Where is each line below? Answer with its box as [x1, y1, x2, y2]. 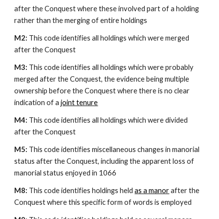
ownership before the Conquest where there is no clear [14, 87, 190, 95]
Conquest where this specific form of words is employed [14, 198, 192, 206]
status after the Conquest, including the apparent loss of [14, 157, 195, 165]
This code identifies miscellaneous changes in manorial [29, 145, 200, 153]
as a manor [134, 186, 170, 195]
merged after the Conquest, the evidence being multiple [14, 75, 190, 83]
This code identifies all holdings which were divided [29, 116, 188, 124]
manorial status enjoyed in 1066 [14, 169, 117, 177]
